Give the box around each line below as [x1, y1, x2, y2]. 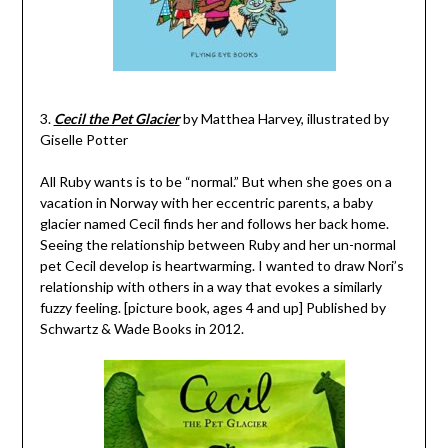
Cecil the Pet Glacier [53, 109, 180, 127]
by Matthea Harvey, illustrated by [179, 109, 389, 127]
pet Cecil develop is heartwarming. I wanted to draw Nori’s [39, 256, 404, 274]
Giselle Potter [39, 130, 128, 148]
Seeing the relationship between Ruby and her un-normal [39, 235, 396, 253]
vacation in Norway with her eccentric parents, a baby [39, 193, 373, 211]
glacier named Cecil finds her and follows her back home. [39, 214, 389, 232]
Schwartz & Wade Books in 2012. [39, 319, 244, 337]
